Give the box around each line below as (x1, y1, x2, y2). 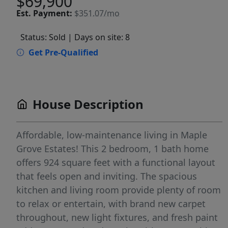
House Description (33, 96, 144, 113)
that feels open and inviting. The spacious (16, 170, 197, 183)
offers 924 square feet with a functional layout (16, 156, 215, 169)
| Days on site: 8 (68, 32, 130, 43)
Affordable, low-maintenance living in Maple (16, 129, 207, 141)
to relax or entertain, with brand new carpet (16, 197, 206, 210)
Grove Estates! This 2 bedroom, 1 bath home (16, 142, 209, 155)
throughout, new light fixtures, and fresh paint (16, 211, 218, 224)
